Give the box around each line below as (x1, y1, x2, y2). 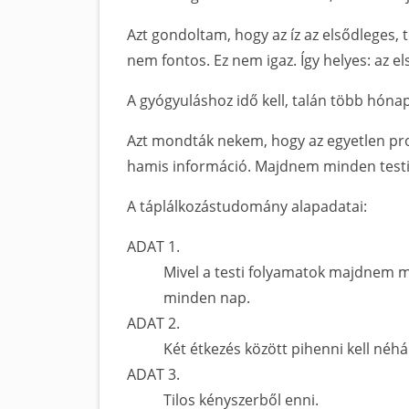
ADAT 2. (127, 313, 180, 333)
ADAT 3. (127, 364, 180, 384)
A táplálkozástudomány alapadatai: (127, 196, 367, 216)
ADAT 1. (127, 236, 180, 257)
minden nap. (163, 288, 250, 308)
